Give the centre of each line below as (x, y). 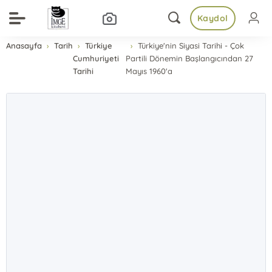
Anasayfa (24, 46)
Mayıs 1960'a (149, 71)
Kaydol (212, 18)
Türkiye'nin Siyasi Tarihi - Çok (191, 46)
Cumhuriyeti (96, 58)
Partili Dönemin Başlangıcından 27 (189, 58)
